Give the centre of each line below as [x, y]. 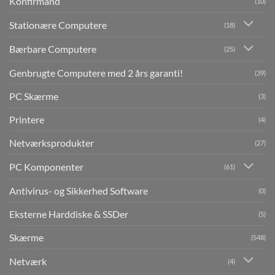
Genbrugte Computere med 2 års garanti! [96, 73]
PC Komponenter [46, 167]
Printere [27, 120]
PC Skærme [34, 96]
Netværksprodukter [52, 143]
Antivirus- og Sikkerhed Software [79, 191]
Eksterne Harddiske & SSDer [69, 214]
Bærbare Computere [53, 49]
